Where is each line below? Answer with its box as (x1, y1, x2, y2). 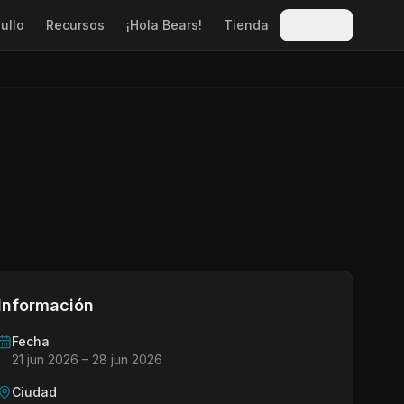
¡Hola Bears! (126, 17, 202, 32)
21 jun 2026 (12, 352, 78, 367)
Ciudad (12, 384, 57, 399)
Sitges (290, 17, 330, 32)
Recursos (46, 17, 105, 32)
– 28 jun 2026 (78, 352, 162, 367)
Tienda (224, 17, 269, 32)
